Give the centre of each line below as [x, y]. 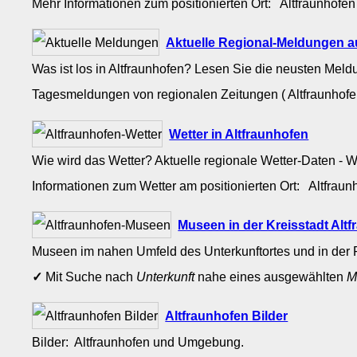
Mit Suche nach [90, 276]
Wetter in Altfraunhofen [239, 133]
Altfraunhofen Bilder [227, 316]
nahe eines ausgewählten [271, 276]
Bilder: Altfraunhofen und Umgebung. [140, 342]
